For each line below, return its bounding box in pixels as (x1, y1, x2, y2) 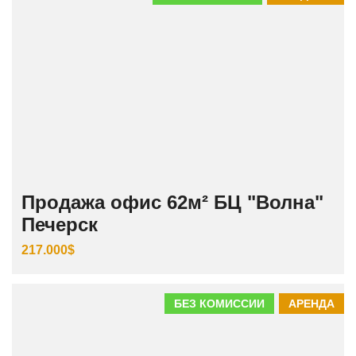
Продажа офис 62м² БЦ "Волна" (21, 192, 323, 214)
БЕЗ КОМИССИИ (174, 297, 265, 311)
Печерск (21, 214, 98, 236)
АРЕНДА (288, 297, 335, 311)
